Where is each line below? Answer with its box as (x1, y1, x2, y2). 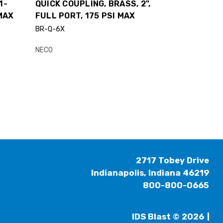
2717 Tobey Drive (136, 155, 209, 166)
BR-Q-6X (35, 25, 65, 34)
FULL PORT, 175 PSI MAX (35, 11, 135, 21)
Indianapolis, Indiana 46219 (91, 168, 209, 178)
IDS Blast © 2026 (132, 212, 204, 222)
